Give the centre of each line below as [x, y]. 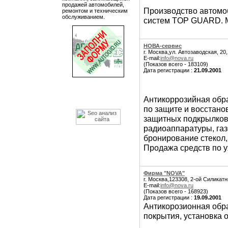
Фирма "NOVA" [164, 173]
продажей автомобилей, [93, 5]
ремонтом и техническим [95, 11]
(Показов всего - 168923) [176, 191]
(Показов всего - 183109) [176, 64]
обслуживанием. [83, 17]
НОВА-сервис [163, 46]
